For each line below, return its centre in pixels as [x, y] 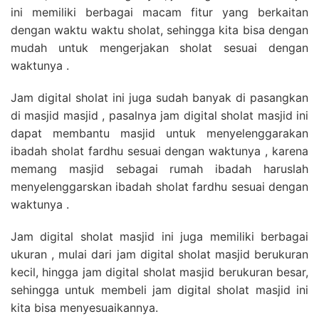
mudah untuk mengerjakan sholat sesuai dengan [159, 47]
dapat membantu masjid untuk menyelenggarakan [159, 133]
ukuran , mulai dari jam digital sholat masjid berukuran [159, 254]
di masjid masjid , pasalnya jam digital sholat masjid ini [159, 115]
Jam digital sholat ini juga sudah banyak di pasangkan [159, 97]
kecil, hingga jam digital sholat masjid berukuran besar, [159, 272]
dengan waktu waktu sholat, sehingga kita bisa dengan [159, 30]
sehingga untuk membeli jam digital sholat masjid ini [159, 289]
